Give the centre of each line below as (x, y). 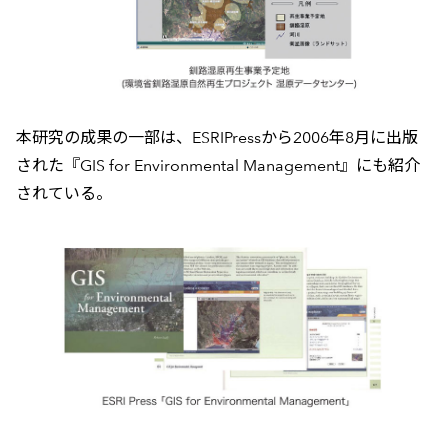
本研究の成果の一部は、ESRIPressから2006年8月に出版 (216, 138)
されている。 (63, 194)
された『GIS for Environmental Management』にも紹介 (217, 166)
